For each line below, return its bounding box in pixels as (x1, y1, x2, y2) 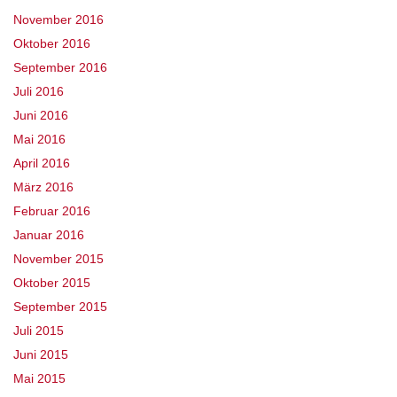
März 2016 (13, 180, 74, 195)
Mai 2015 (13, 371, 66, 386)
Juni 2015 (13, 347, 68, 362)
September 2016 (13, 60, 107, 75)
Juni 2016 (13, 108, 68, 123)
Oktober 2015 (13, 276, 90, 291)
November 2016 (13, 12, 104, 27)
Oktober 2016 (13, 36, 90, 51)
